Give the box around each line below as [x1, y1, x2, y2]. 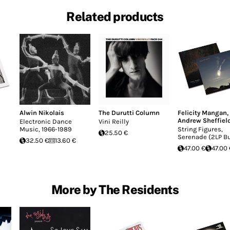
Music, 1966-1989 [20, 125, 72, 133]
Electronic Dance [20, 118, 72, 125]
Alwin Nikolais [20, 109, 64, 117]
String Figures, [178, 125, 223, 133]
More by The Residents [51, 182, 179, 197]
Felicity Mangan [178, 109, 227, 117]
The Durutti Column [99, 109, 160, 117]
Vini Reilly [99, 118, 129, 125]
